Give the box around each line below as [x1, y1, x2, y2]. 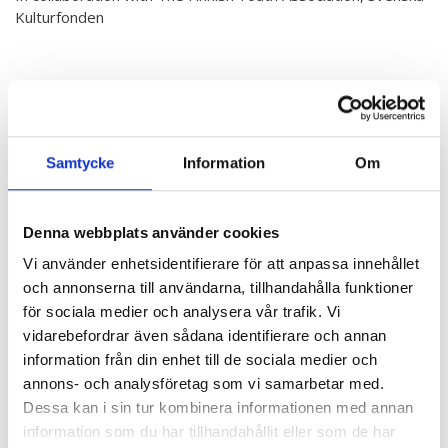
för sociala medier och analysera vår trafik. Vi [23, 303, 341, 321]
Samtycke [45, 153, 115, 171]
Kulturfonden [15, 7, 104, 27]
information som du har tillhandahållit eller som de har [23, 423, 396, 441]
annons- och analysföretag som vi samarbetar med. [23, 375, 384, 393]
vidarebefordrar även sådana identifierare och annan [23, 327, 387, 345]
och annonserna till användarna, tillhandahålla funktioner [23, 279, 414, 297]
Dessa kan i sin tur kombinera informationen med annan [23, 399, 414, 417]
